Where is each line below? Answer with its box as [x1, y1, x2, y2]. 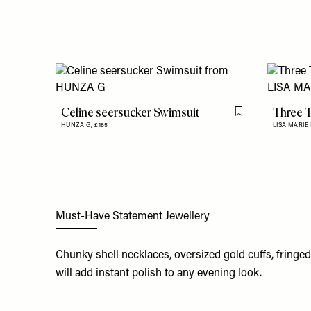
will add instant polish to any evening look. [56, 268, 262, 280]
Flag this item [241, 112, 292, 121]
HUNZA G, [61, 121, 95, 128]
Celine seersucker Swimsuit [61, 104, 199, 120]
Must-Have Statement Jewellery [56, 210, 210, 222]
